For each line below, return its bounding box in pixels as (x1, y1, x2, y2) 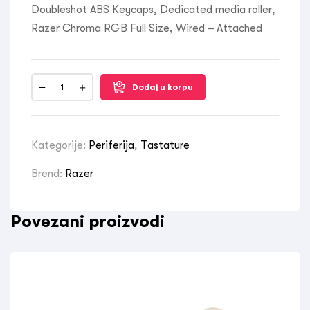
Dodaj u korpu (132, 82, 193, 92)
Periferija (89, 139, 134, 152)
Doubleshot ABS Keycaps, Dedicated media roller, (31, 3, 275, 16)
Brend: (31, 167, 65, 180)
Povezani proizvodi (10, 212, 165, 230)
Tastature (140, 139, 190, 152)
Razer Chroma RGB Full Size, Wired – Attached (31, 22, 262, 35)
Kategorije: (31, 139, 89, 152)
